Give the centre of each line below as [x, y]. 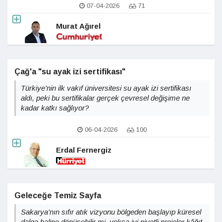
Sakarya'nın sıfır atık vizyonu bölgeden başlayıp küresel [111, 212]
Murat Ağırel [78, 26]
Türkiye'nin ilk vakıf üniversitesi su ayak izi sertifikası [106, 88]
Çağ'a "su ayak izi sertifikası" [70, 72]
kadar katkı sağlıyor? [55, 108]
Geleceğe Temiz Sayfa [58, 195]
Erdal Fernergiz [84, 150]
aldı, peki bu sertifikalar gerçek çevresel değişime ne [105, 98]
